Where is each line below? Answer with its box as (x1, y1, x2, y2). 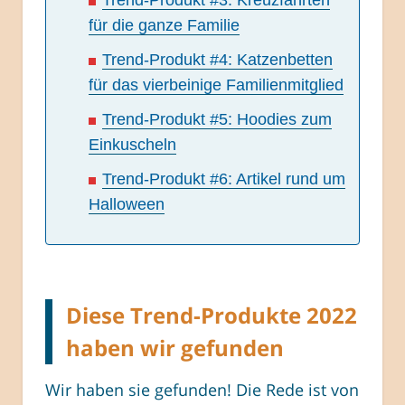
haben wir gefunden (66, 332, 284, 363)
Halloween (89, 194, 165, 213)
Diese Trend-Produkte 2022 (66, 299, 357, 330)
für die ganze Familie (89, 15, 240, 34)
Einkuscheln (89, 135, 176, 154)
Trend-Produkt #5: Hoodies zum (102, 109, 332, 128)
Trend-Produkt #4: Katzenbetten (102, 50, 333, 69)
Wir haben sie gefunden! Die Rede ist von (45, 378, 359, 400)
